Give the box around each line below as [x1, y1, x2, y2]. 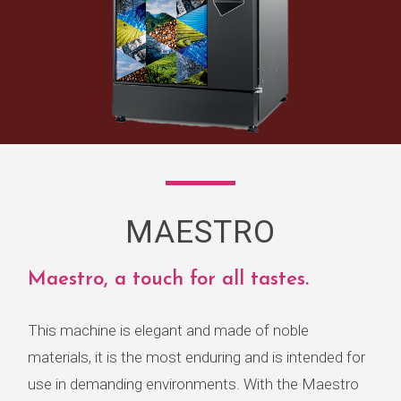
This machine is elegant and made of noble [28, 321, 309, 340]
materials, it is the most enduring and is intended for [28, 348, 365, 367]
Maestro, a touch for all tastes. [28, 269, 309, 291]
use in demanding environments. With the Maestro [28, 375, 359, 394]
